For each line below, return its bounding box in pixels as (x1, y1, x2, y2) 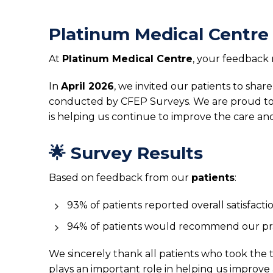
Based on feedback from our (49, 172, 191, 183)
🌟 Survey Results (49, 143, 203, 163)
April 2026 (61, 80, 114, 92)
